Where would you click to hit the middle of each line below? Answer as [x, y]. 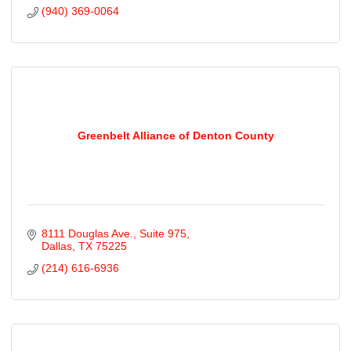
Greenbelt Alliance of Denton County [175, 136]
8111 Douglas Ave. [87, 233]
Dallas [56, 246]
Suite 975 [163, 233]
